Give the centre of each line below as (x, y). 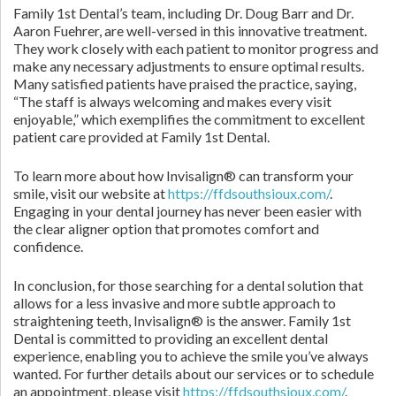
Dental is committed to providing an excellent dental (171, 338)
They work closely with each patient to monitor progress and (196, 48)
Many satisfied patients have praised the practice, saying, (185, 84)
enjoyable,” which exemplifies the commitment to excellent (189, 119)
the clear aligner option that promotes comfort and (166, 228)
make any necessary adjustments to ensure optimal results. (189, 66)
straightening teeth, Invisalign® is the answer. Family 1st (182, 320)
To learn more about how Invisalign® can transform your (183, 175)
